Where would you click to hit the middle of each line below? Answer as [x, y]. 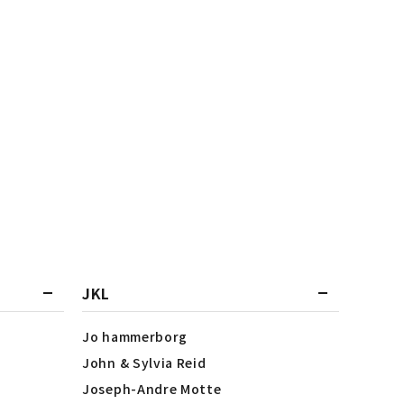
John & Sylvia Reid [144, 363]
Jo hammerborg [135, 336]
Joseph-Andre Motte [152, 389]
